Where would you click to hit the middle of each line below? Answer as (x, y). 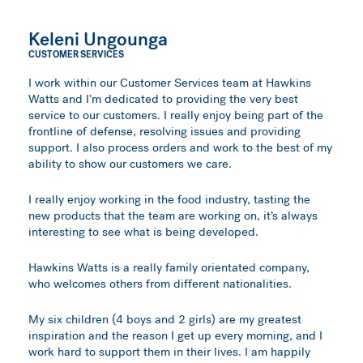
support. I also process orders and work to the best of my (181, 148)
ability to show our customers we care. (130, 164)
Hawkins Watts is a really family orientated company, (169, 268)
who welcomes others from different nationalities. (160, 284)
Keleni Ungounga (98, 40)
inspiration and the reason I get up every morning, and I (176, 336)
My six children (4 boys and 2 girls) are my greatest (165, 320)
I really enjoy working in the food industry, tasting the (170, 200)
